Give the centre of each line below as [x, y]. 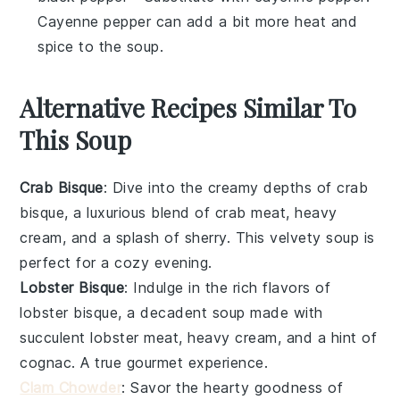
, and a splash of [123, 237]
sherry [205, 237]
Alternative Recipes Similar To [188, 107]
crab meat [250, 212]
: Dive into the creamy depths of [220, 187]
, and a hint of [327, 337]
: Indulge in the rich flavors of [228, 287]
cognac [46, 362]
